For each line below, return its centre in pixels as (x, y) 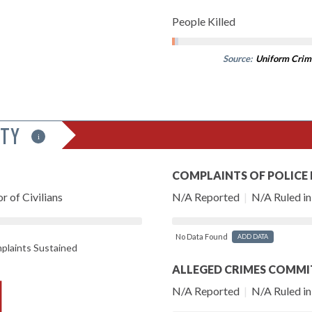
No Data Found (202, 236)
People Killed (204, 21)
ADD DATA (253, 236)
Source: (238, 58)
